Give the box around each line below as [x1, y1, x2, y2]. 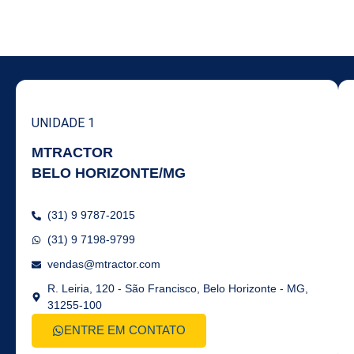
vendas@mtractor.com [47, 258, 160, 271]
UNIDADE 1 [32, 115, 98, 130]
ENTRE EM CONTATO [64, 323, 186, 337]
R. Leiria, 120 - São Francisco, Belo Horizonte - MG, [47, 282, 308, 296]
